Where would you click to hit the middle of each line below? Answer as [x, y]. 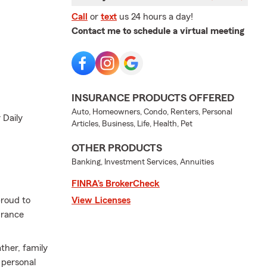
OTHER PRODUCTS [117, 148]
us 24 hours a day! [156, 17]
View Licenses [101, 200]
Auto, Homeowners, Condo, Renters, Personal [152, 112]
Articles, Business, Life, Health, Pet [132, 124]
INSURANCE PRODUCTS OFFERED [153, 98]
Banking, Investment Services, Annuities [143, 162]
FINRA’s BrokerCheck [116, 184]
